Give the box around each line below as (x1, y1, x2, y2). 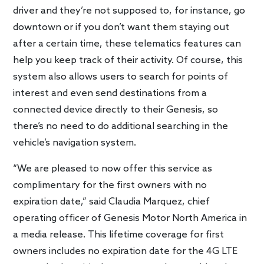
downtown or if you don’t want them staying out (13, 21, 230, 33)
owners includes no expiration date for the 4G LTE (13, 245, 238, 257)
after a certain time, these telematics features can (13, 38, 242, 49)
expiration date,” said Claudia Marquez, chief (13, 196, 210, 207)
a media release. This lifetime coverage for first (13, 229, 225, 240)
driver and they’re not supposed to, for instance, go (13, 5, 246, 16)
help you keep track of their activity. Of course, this (13, 54, 243, 66)
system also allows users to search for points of (13, 71, 229, 82)
